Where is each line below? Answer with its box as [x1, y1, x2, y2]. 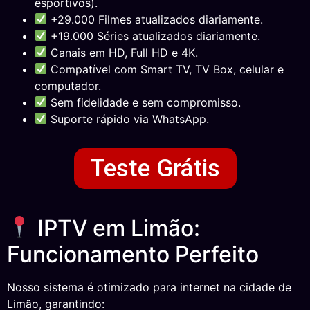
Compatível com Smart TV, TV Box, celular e [47, 62, 284, 76]
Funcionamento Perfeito [7, 240, 259, 268]
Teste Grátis [90, 154, 220, 183]
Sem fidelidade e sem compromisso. [47, 95, 241, 109]
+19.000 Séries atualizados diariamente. [47, 28, 261, 43]
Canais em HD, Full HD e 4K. [47, 45, 199, 60]
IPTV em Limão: [32, 214, 201, 241]
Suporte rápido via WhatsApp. [47, 111, 210, 126]
